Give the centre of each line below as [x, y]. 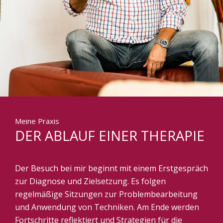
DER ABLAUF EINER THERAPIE [110, 135]
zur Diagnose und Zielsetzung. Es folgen [90, 181]
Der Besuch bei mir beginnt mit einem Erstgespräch [111, 168]
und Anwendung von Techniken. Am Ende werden [107, 207]
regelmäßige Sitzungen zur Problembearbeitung [106, 194]
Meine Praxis [37, 121]
